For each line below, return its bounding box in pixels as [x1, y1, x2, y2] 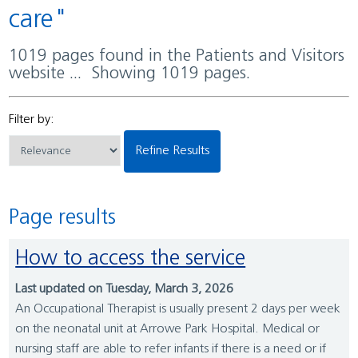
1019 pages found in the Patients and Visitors [9, 47, 19, 65]
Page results [19, 208, 117, 230]
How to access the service [29, 249, 246, 271]
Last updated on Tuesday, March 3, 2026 [15, 283, 234, 296]
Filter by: [9, 113, 55, 126]
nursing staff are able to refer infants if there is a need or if [15, 343, 327, 356]
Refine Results [142, 144, 210, 157]
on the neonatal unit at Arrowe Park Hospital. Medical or [15, 323, 320, 336]
